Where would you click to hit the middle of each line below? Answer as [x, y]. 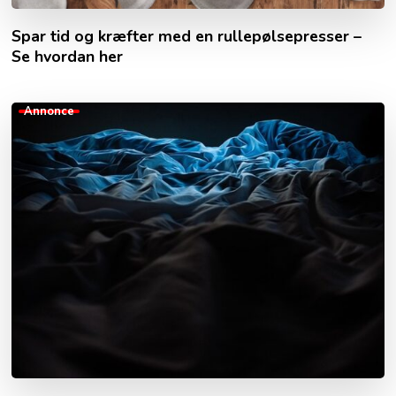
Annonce [49, 111]
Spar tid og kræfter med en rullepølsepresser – [187, 36]
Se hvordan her [68, 56]
